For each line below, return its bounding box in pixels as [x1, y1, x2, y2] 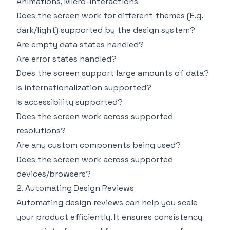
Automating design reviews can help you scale [16, 197, 198, 208]
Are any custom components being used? [16, 140, 181, 151]
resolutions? [16, 125, 66, 137]
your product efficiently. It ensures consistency [16, 212, 202, 223]
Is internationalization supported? [16, 82, 151, 93]
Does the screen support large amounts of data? [16, 68, 209, 79]
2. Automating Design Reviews [16, 183, 134, 194]
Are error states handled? [16, 53, 117, 65]
